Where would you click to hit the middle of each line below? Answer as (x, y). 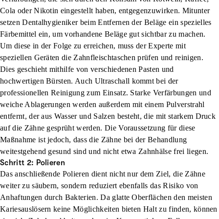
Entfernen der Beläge (131, 22)
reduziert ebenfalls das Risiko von (143, 186)
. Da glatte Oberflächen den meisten (154, 197)
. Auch (83, 81)
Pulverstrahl (185, 104)
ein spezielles (189, 22)
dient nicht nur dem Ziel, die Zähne (148, 174)
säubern (44, 186)
